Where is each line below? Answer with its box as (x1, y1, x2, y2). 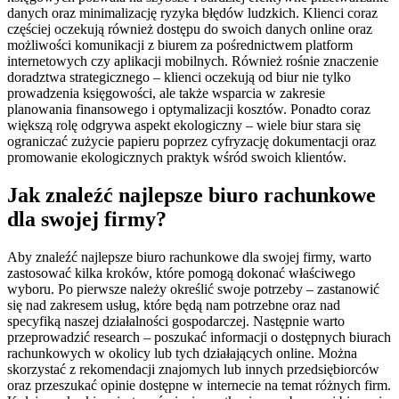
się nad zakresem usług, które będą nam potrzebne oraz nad (7, 297, 340, 313)
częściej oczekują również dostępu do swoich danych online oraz (7, 21, 372, 37)
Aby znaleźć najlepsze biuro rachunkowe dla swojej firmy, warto (7, 249, 371, 265)
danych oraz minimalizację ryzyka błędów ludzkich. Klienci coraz (7, 5, 378, 21)
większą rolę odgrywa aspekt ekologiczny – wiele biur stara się (7, 118, 361, 134)
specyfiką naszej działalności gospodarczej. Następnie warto (7, 313, 345, 330)
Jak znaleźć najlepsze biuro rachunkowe (7, 183, 376, 208)
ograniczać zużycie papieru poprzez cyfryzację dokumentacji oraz (7, 134, 376, 150)
